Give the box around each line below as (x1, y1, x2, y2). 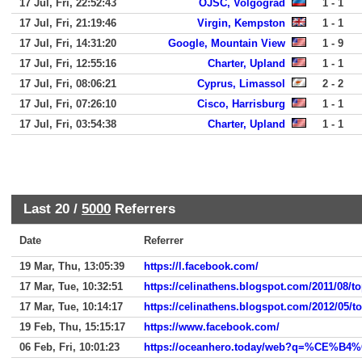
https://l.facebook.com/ (144, 260, 259, 272)
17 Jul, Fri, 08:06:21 (19, 78, 116, 90)
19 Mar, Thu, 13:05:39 (19, 260, 124, 272)
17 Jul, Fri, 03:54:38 (19, 118, 116, 130)
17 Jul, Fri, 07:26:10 (19, 98, 116, 110)
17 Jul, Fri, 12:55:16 (19, 57, 116, 69)
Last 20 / (23, 200, 82, 217)
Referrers (111, 200, 175, 217)
